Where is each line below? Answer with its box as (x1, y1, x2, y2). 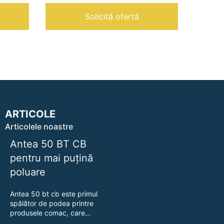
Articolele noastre (4, 121, 73, 132)
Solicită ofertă (84, 11, 139, 22)
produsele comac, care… (9, 208, 91, 217)
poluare (9, 166, 48, 178)
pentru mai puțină (9, 152, 93, 164)
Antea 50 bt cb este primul (9, 189, 97, 198)
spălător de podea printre (9, 199, 93, 208)
